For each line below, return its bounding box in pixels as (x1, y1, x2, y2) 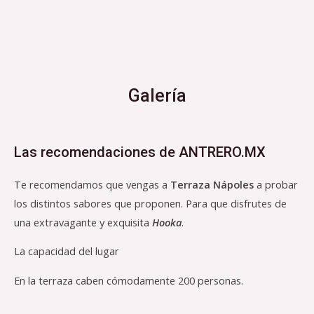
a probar (254, 177, 298, 191)
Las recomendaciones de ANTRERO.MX (14, 143, 266, 161)
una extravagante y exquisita (14, 214, 152, 229)
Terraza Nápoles (170, 177, 254, 191)
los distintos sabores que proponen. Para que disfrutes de (14, 196, 287, 210)
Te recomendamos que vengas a (14, 177, 170, 191)
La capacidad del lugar (14, 244, 119, 259)
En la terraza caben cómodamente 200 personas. (14, 273, 243, 287)
